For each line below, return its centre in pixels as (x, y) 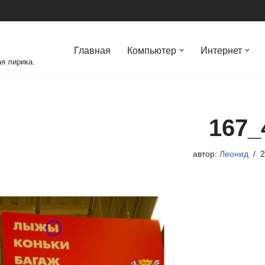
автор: (206, 154)
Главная (92, 51)
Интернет (221, 51)
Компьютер (152, 51)
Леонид (234, 154)
